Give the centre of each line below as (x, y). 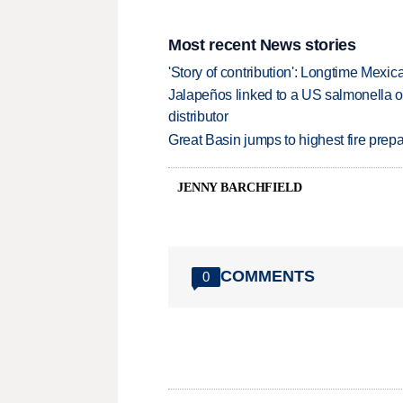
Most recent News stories (262, 45)
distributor (198, 117)
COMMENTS (268, 277)
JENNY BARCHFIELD (240, 187)
